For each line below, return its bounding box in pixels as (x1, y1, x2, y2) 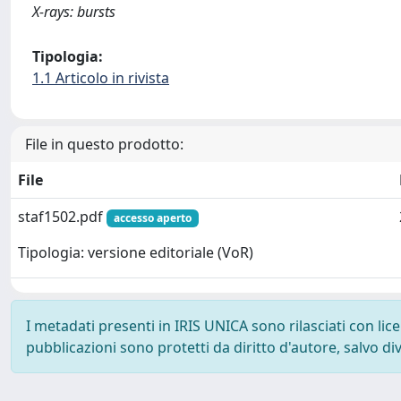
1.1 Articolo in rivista (32, 68, 169, 88)
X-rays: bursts (32, 2, 115, 21)
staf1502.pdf (18, 207, 107, 226)
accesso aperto (113, 210, 192, 226)
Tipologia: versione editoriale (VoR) (18, 243, 253, 263)
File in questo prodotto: (25, 134, 183, 154)
